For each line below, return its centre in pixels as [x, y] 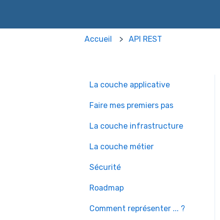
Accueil [98, 39]
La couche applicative [130, 84]
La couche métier [122, 146]
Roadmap [107, 188]
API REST [146, 39]
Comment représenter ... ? [137, 208]
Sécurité [105, 167]
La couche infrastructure [136, 126]
